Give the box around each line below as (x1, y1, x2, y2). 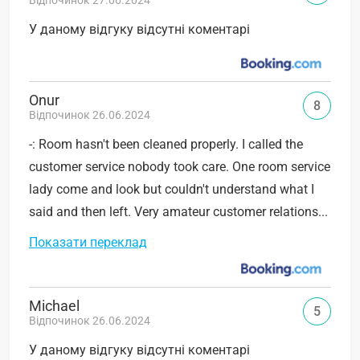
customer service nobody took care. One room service (29, 159, 330, 175)
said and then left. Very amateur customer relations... (29, 204, 328, 220)
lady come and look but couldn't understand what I (29, 182, 314, 198)
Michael (29, 297, 80, 315)
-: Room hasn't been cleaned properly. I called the (29, 137, 303, 153)
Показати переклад (29, 235, 147, 251)
